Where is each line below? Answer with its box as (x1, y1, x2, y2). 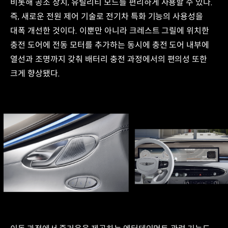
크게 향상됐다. (10, 68, 60, 79)
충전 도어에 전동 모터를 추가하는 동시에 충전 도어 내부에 (10, 40, 210, 51)
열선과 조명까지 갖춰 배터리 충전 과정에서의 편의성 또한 (10, 54, 208, 65)
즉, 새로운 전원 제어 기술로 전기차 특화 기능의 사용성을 (10, 11, 204, 22)
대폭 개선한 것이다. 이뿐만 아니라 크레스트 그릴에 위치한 (10, 25, 210, 37)
